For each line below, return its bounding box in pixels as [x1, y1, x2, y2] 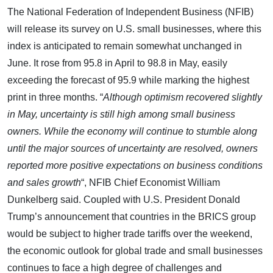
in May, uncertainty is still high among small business [7, 108, 235, 119]
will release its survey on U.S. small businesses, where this [7, 23, 261, 34]
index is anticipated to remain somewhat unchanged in [7, 40, 242, 51]
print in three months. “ [7, 91, 103, 102]
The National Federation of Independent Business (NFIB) [7, 6, 253, 17]
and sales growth [7, 177, 81, 188]
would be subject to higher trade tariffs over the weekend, [7, 228, 252, 239]
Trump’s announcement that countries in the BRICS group [7, 211, 256, 222]
